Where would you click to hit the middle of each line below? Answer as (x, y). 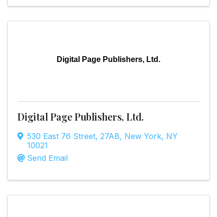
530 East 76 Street (61, 136)
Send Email (47, 158)
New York (143, 136)
